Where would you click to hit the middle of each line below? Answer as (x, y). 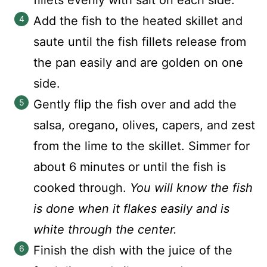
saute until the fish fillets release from (140, 42)
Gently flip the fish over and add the (135, 104)
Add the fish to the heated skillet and (138, 21)
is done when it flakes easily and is (131, 209)
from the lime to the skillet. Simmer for (142, 146)
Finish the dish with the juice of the (133, 250)
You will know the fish (191, 188)
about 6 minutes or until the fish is (130, 167)
